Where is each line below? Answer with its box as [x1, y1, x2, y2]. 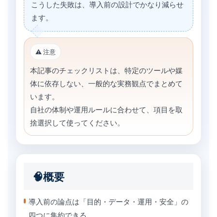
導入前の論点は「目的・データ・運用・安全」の [29, 196, 188, 206]
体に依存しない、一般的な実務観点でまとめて [30, 78, 183, 89]
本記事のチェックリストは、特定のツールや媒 [30, 65, 183, 76]
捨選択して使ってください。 [30, 118, 124, 128]
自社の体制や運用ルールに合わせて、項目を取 [30, 105, 183, 115]
